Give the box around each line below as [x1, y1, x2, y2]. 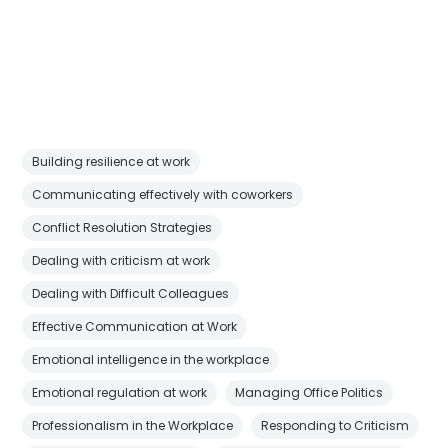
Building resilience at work [32, 152, 191, 170]
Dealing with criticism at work [32, 251, 211, 269]
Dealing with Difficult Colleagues [32, 284, 230, 302]
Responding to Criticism [261, 416, 410, 434]
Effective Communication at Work [32, 317, 238, 335]
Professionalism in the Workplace [32, 416, 234, 434]
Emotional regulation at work [32, 383, 208, 401]
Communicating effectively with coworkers [32, 185, 294, 203]
